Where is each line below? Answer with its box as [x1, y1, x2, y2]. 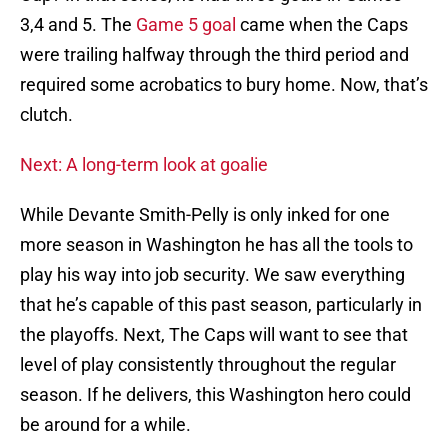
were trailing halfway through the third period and [20, 44, 409, 66]
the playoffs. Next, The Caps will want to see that [20, 324, 408, 346]
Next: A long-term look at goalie [20, 154, 268, 176]
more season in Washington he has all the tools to [20, 234, 413, 256]
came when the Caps [236, 14, 408, 36]
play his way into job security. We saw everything [20, 264, 405, 286]
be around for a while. [20, 414, 191, 436]
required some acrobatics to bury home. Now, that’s [20, 74, 428, 96]
